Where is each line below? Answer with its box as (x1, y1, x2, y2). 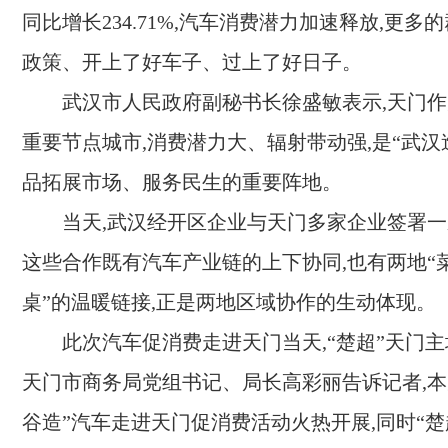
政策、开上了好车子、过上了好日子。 (22, 51, 362, 74)
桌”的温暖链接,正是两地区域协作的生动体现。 (22, 291, 436, 314)
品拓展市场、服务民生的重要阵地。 (22, 171, 342, 194)
